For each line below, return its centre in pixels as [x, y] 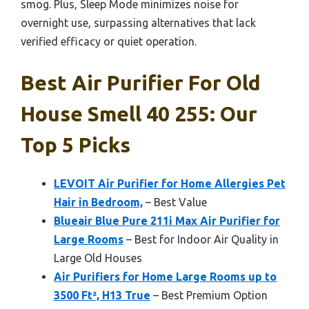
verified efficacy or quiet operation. [109, 41]
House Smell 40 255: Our [139, 113]
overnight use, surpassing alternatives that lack [138, 22]
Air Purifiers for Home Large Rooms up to [165, 276]
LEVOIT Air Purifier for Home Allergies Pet [170, 183]
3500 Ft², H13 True [102, 295]
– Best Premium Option [209, 295]
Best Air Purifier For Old [141, 82]
